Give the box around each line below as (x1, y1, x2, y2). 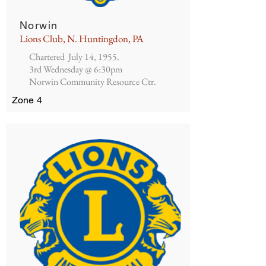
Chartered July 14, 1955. (29, 50, 119, 63)
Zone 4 (12, 94, 42, 106)
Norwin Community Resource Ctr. (29, 75, 156, 88)
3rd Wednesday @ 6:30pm (29, 63, 122, 75)
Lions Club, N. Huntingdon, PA (20, 32, 144, 45)
